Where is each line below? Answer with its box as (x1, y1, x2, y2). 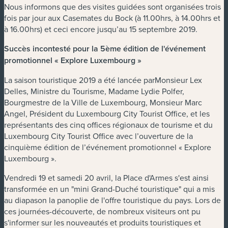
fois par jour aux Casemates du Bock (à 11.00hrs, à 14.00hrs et (4, 12, 220, 23)
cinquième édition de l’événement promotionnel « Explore (4, 141, 211, 153)
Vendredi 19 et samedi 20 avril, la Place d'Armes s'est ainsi (4, 172, 209, 183)
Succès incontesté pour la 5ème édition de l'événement (4, 42, 206, 54)
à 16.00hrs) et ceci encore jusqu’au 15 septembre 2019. (4, 23, 199, 35)
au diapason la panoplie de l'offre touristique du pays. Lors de (4, 194, 221, 206)
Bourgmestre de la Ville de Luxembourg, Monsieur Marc (4, 96, 202, 108)
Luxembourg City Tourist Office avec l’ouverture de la (4, 130, 193, 141)
